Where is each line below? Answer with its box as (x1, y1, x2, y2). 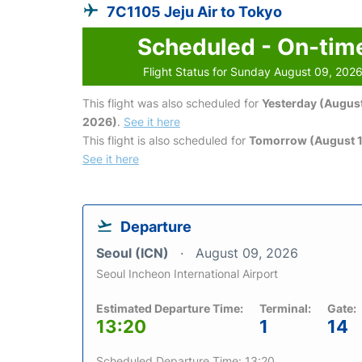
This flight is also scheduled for (82, 133, 249, 147)
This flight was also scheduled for (82, 95, 262, 110)
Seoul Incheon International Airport (96, 266, 278, 280)
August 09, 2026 (196, 244, 298, 261)
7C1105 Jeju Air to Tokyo (107, 2, 282, 20)
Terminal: (259, 301, 311, 315)
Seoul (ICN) (96, 244, 172, 261)
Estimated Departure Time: (96, 301, 243, 315)
